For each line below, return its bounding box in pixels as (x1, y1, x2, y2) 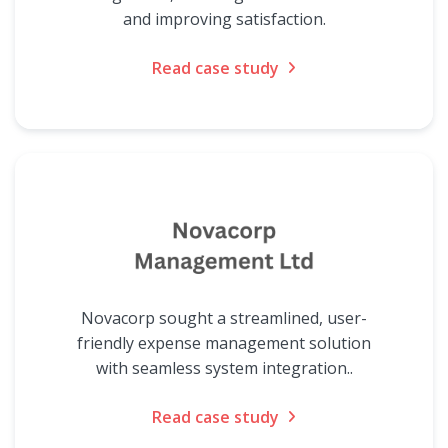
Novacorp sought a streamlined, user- (81, 307, 367, 329)
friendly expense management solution (77, 332, 371, 354)
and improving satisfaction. (122, 8, 326, 30)
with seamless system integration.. (95, 357, 353, 379)
